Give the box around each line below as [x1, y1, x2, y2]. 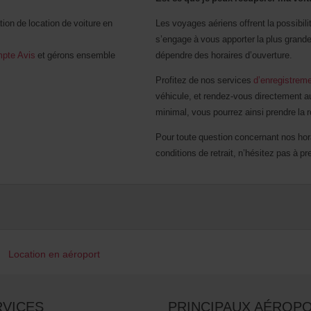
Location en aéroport [8, 247, 101, 261]
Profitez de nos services [155, 74, 253, 87]
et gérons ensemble [35, 49, 115, 62]
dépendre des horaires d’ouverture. [155, 49, 292, 62]
